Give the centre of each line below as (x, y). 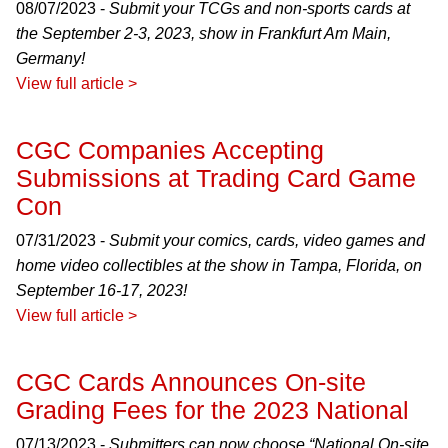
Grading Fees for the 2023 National (212, 410)
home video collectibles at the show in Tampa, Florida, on (219, 265)
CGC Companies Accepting (170, 150)
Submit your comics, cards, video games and (267, 240)
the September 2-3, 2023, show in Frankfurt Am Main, (203, 33)
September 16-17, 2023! (101, 290)
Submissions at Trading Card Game (216, 178)
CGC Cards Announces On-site (191, 382)
